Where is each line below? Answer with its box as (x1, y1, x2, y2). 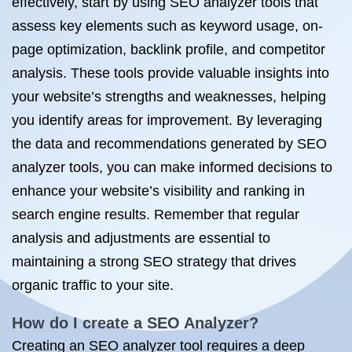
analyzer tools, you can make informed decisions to (12, 159, 332, 175)
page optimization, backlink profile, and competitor (12, 42, 325, 57)
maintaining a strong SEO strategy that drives (12, 254, 296, 269)
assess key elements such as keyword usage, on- (12, 18, 323, 34)
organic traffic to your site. (12, 277, 174, 293)
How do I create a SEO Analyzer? (12, 314, 258, 332)
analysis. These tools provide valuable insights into (12, 65, 329, 81)
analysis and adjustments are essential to (12, 230, 270, 246)
